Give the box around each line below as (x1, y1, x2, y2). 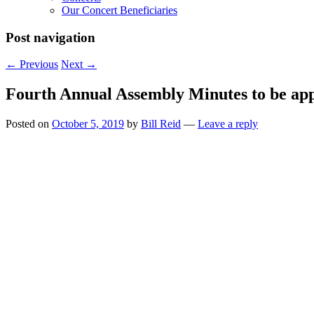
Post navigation (6, 29, 95, 45)
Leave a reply (198, 118, 258, 130)
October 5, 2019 (52, 118, 124, 130)
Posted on (6, 118, 52, 130)
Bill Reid (141, 118, 181, 130)
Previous (17, 58, 58, 71)
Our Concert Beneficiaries (62, 4, 177, 16)
